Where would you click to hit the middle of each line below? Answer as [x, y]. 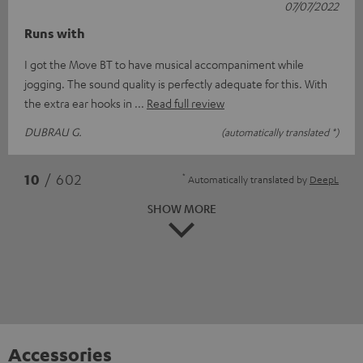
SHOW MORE [181, 208]
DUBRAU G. [53, 131]
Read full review [186, 102]
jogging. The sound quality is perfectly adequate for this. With [176, 83]
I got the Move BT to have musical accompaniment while [164, 64]
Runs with [55, 33]
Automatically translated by [248, 179]
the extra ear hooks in [79, 102]
